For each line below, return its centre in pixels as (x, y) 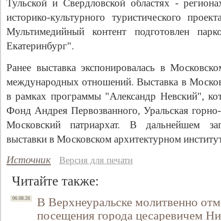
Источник (29, 160)
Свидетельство (176, 120)
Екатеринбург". (40, 46)
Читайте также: (55, 181)
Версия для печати (96, 160)
